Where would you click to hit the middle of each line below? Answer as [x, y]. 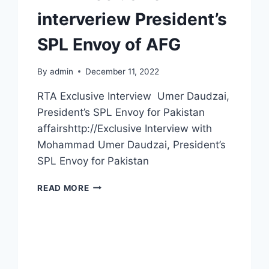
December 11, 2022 [122, 71]
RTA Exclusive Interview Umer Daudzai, [134, 96]
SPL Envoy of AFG [109, 44]
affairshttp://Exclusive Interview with [125, 128]
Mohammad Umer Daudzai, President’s [132, 144]
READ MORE [63, 188]
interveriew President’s [132, 19]
